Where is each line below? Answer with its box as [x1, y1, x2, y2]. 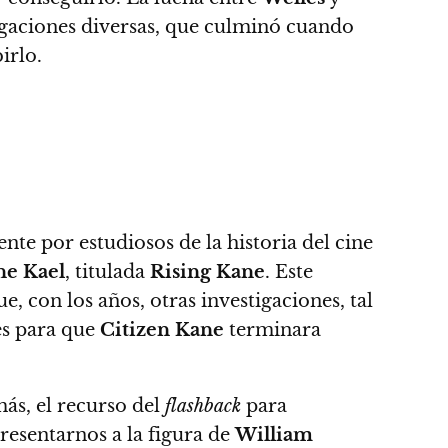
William [235, 424, 313, 446]
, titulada [65, 261, 150, 283]
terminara [224, 319, 321, 341]
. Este [265, 261, 313, 283]
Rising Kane [150, 261, 265, 283]
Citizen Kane [100, 319, 224, 341]
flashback [165, 395, 241, 417]
